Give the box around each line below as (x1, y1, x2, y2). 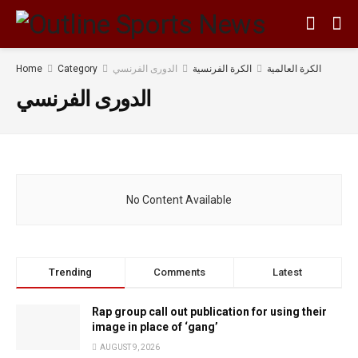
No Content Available (126, 193, 232, 206)
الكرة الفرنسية (193, 63, 252, 74)
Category (58, 63, 97, 74)
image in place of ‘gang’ (92, 320, 218, 333)
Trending (49, 266, 93, 278)
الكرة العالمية (267, 63, 321, 74)
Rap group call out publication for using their (92, 305, 327, 318)
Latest (272, 266, 303, 278)
